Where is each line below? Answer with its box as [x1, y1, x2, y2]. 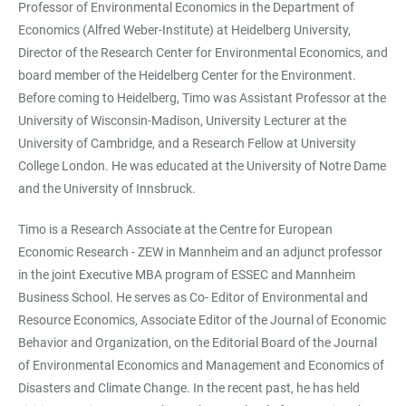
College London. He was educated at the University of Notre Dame [18, 158, 386, 173]
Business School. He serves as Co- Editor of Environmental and [18, 289, 368, 304]
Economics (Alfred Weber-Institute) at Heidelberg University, [18, 22, 351, 37]
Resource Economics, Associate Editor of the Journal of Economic [18, 312, 386, 327]
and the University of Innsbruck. [18, 180, 196, 196]
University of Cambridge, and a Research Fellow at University [18, 135, 356, 150]
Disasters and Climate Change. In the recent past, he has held [18, 380, 360, 395]
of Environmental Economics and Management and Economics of [18, 357, 384, 372]
